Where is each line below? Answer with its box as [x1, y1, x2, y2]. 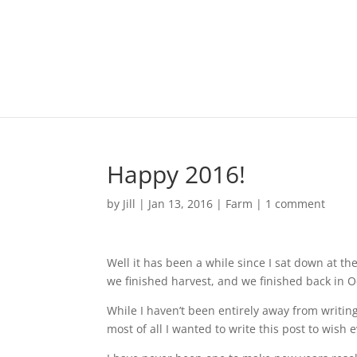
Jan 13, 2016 [148, 196, 214, 211]
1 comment [265, 196, 326, 211]
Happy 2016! [107, 158, 246, 190]
